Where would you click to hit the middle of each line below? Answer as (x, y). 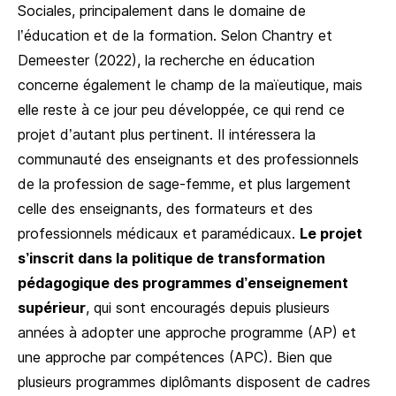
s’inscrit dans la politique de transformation (171, 258)
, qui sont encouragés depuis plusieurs (208, 307)
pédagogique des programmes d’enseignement (183, 282)
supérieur (52, 307)
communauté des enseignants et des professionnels (188, 159)
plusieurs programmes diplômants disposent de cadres (194, 381)
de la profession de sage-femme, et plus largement (184, 183)
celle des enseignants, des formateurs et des (165, 208)
